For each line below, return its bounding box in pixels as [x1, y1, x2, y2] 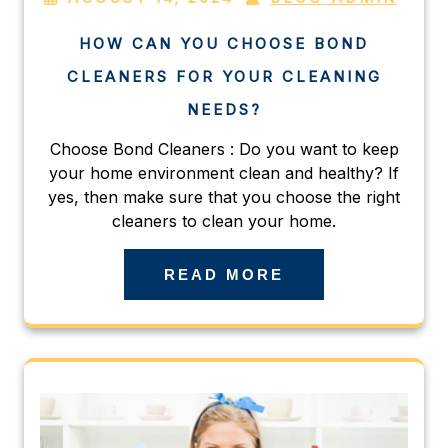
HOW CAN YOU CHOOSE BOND [79, 33, 369, 53]
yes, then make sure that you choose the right [48, 186, 400, 207]
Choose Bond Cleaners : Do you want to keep [49, 138, 399, 159]
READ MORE [164, 265, 284, 283]
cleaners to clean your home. [112, 210, 336, 231]
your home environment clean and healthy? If [49, 162, 399, 183]
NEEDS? [186, 99, 262, 119]
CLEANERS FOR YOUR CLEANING [66, 66, 382, 86]
